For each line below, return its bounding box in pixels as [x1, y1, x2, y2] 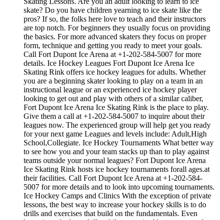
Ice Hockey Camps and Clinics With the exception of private [24, 192, 211, 200]
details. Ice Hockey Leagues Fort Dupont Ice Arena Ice [24, 59, 194, 68]
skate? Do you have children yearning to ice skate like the [24, 6, 202, 15]
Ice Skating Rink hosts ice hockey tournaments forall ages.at [24, 165, 210, 174]
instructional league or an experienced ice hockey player [24, 85, 197, 94]
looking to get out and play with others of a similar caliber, [24, 94, 203, 103]
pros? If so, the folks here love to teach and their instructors [24, 15, 206, 24]
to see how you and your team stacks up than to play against [24, 147, 209, 156]
